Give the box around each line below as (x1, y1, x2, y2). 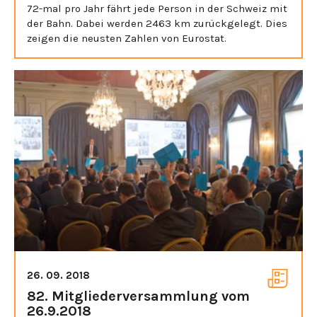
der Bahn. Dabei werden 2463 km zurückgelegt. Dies (27, 16, 287, 30)
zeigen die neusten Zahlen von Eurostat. (27, 31, 226, 45)
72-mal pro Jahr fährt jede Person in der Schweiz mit (27, 1, 287, 15)
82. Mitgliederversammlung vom (27, 287, 250, 304)
